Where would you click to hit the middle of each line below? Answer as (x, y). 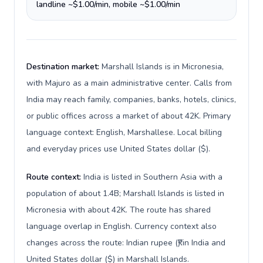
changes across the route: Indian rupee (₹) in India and (126, 243)
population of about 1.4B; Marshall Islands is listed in (125, 193)
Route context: (55, 177)
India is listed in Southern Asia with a (153, 177)
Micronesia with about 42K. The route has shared (119, 210)
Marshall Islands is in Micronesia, (163, 67)
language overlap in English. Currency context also (122, 226)
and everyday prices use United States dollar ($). (118, 149)
